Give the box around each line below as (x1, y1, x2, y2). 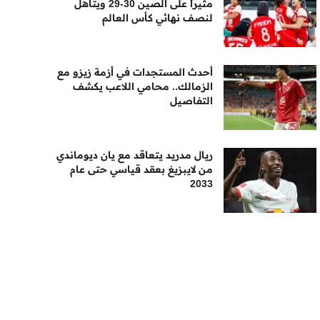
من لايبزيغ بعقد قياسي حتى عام (70, 163, 214, 176)
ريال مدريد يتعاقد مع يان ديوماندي (56, 149, 214, 161)
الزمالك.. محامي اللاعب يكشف (73, 80, 214, 93)
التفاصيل (170, 94, 214, 107)
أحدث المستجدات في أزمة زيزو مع (57, 66, 214, 79)
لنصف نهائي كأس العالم (102, 11, 214, 24)
